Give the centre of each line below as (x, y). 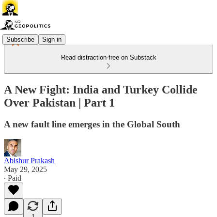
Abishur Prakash (29, 160)
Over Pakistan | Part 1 (59, 102)
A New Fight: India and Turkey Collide (101, 89)
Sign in (52, 39)
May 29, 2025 (25, 169)
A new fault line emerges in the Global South (92, 124)
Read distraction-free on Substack (108, 57)
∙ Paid (13, 178)
